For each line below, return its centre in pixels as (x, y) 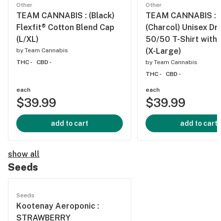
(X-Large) (163, 51)
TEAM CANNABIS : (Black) (65, 16)
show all (24, 154)
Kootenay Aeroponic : (58, 206)
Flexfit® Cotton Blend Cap (65, 27)
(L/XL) (27, 39)
